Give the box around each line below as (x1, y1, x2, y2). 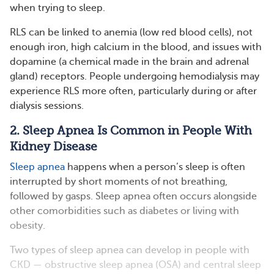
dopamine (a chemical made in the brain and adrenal (10, 56, 249, 67)
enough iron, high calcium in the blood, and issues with (10, 42, 262, 53)
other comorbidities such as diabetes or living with (10, 206, 239, 217)
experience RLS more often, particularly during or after (10, 86, 257, 97)
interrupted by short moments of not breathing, (10, 176, 228, 187)
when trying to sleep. (10, 2, 105, 13)
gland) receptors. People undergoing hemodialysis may (10, 71, 259, 82)
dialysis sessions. (10, 100, 84, 111)
